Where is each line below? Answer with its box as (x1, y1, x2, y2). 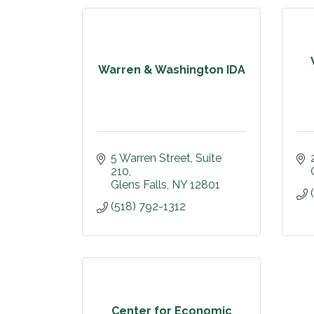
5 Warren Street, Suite (111, 151, 221, 165)
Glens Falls (111, 178, 167, 191)
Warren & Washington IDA (97, 62, 245, 76)
